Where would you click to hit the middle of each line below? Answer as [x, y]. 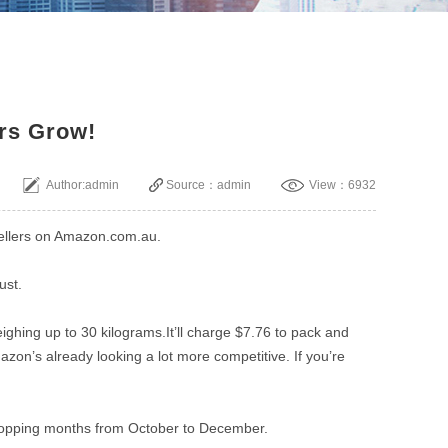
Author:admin [82, 185]
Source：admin [208, 185]
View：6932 [342, 185]
